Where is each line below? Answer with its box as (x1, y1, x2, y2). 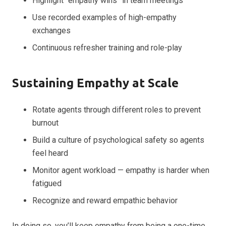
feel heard (32, 148, 68, 158)
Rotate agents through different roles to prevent (32, 105, 201, 115)
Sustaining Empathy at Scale (12, 76, 179, 90)
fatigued (32, 179, 62, 189)
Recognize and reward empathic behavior (32, 196, 178, 206)
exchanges (32, 26, 71, 36)
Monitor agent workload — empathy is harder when (32, 165, 209, 176)
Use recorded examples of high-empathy (32, 13, 177, 23)
